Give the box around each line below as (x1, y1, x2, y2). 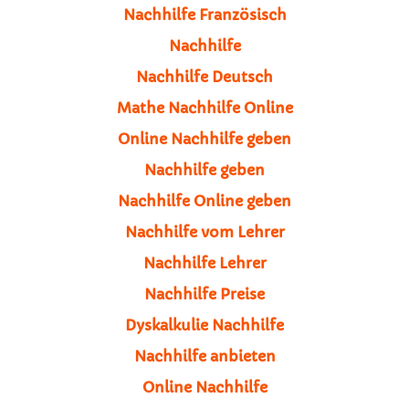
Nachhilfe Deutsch (136, 67, 273, 86)
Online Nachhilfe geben (118, 129, 291, 148)
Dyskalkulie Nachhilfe (125, 315, 284, 334)
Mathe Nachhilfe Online (116, 98, 293, 117)
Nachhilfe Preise (144, 284, 265, 303)
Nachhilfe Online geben (118, 191, 291, 210)
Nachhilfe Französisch (122, 5, 287, 24)
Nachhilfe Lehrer (142, 253, 267, 272)
